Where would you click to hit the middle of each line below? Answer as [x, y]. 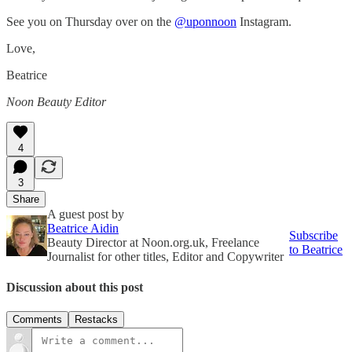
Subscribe [313, 235]
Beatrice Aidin [83, 228]
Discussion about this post [75, 287]
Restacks [96, 320]
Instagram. [264, 21]
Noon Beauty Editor [56, 101]
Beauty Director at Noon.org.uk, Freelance [153, 242]
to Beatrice [316, 249]
